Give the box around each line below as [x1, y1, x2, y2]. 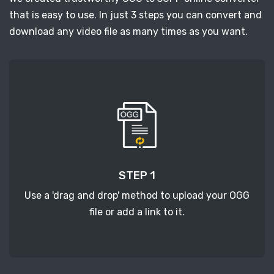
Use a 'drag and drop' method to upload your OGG [24, 190, 250, 202]
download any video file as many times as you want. [9, 26, 248, 38]
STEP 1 [119, 169, 155, 183]
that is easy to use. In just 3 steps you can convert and [9, 9, 262, 21]
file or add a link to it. [89, 206, 185, 218]
